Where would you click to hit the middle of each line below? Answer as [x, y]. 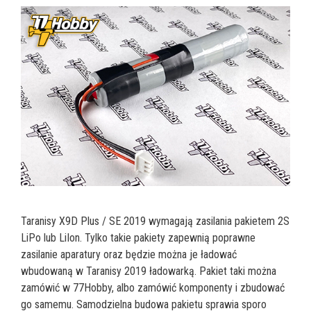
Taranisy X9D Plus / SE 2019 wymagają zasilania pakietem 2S [155, 221]
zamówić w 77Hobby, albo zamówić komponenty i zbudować [153, 287]
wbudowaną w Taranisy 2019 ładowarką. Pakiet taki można [149, 271]
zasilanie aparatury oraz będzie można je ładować [129, 254]
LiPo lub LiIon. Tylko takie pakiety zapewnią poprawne [138, 237]
